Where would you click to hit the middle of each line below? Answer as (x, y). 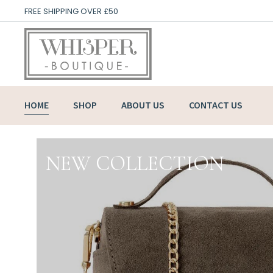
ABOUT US (143, 105)
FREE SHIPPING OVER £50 (71, 11)
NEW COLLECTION (135, 164)
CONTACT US (216, 105)
